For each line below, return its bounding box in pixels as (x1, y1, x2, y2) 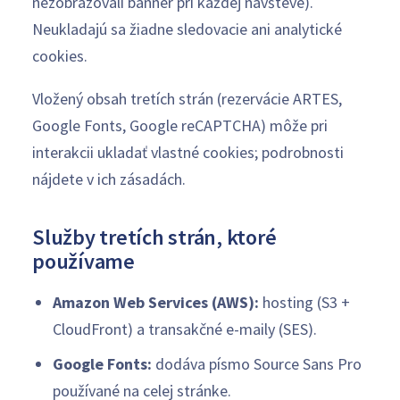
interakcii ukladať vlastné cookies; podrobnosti (32, 141, 344, 162)
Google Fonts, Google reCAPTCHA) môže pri (32, 114, 328, 136)
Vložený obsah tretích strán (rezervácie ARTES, (32, 87, 342, 109)
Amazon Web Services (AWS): (52, 291, 259, 312)
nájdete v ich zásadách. (32, 168, 186, 189)
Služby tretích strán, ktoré (32, 222, 277, 251)
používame (32, 246, 135, 275)
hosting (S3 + (258, 291, 350, 312)
